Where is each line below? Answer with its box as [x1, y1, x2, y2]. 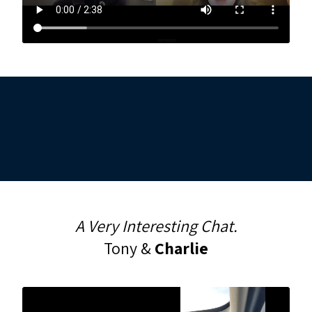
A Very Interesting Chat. [75, 214, 237, 237]
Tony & [104, 237, 155, 259]
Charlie [155, 237, 208, 259]
